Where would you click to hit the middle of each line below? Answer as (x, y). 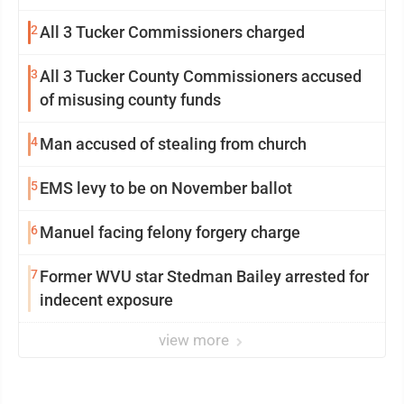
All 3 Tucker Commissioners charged (172, 32)
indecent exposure (106, 299)
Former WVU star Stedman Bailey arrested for (204, 276)
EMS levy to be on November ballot (166, 188)
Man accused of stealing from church (173, 143)
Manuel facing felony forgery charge (170, 232)
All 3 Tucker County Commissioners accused (201, 76)
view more (196, 340)
